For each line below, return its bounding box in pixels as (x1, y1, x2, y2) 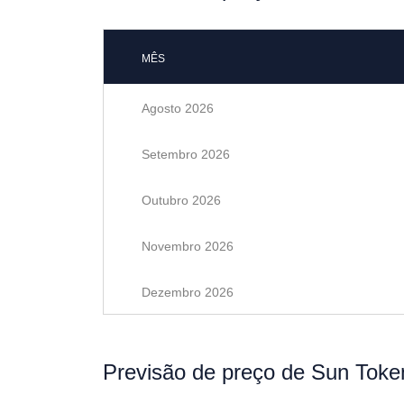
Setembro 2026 (142, 147, 230, 161)
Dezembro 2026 (142, 285, 234, 299)
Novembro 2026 (142, 239, 234, 253)
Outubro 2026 (142, 193, 221, 207)
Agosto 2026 (142, 101, 214, 115)
